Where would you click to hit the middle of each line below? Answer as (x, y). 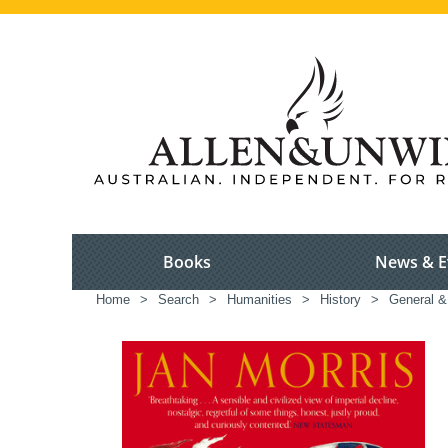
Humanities (259, 300)
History (340, 300)
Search (178, 300)
